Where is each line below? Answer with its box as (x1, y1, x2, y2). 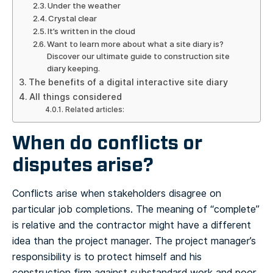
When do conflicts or (12, 130, 202, 156)
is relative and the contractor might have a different (12, 218, 251, 233)
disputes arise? (12, 152, 154, 178)
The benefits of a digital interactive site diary (28, 76, 228, 90)
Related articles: (65, 104, 124, 116)
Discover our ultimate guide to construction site (47, 51, 230, 63)
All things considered (29, 90, 122, 104)
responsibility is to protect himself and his (12, 250, 202, 264)
